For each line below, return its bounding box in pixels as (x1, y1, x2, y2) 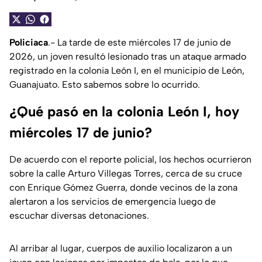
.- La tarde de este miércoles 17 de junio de (48, 37, 231, 49)
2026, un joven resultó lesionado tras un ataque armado (9, 51, 246, 63)
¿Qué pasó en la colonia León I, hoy (9, 103, 239, 120)
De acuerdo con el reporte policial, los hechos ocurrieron (9, 154, 251, 166)
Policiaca (9, 37, 48, 49)
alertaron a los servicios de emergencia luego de (9, 196, 216, 208)
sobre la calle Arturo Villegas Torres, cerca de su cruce (9, 168, 242, 180)
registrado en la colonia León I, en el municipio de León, (9, 65, 244, 77)
